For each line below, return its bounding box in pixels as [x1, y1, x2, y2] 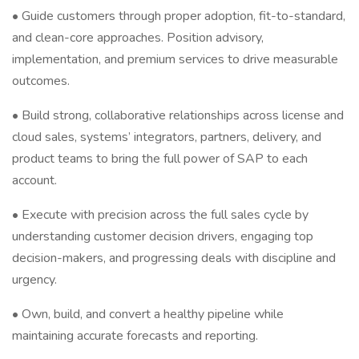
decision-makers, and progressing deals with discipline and [12, 249, 336, 267]
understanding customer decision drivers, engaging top [12, 228, 313, 245]
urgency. [12, 271, 57, 288]
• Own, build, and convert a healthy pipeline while [12, 305, 284, 323]
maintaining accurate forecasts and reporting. [12, 327, 258, 345]
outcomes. [12, 72, 70, 90]
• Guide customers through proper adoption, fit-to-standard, [12, 7, 345, 25]
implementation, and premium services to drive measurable [12, 50, 338, 68]
